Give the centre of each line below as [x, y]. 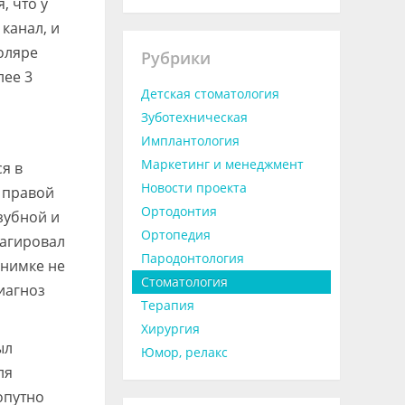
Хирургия [170, 329]
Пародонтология [193, 258]
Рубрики [176, 58]
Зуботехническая [194, 117]
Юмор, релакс [184, 352]
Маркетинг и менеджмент [222, 164]
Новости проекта [194, 188]
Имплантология [190, 141]
